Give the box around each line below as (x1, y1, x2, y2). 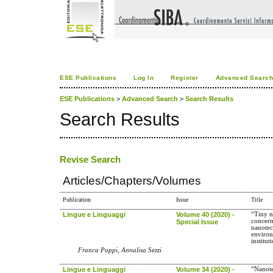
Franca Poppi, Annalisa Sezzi (78, 246, 161, 253)
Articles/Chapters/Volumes (63, 174, 202, 188)
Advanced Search (122, 95, 178, 103)
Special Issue (176, 218, 219, 225)
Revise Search (60, 154, 121, 165)
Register (171, 74, 199, 81)
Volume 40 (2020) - (176, 210, 235, 218)
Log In (133, 74, 154, 81)
